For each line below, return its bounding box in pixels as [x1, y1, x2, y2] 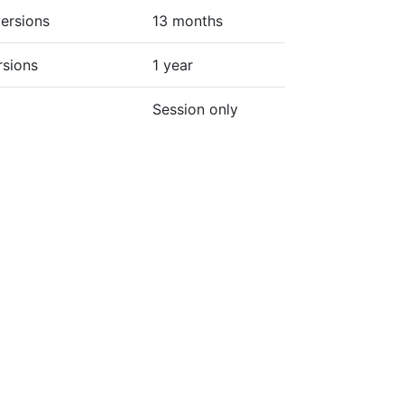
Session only [152, 100, 238, 118]
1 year [152, 56, 193, 74]
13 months [152, 12, 223, 30]
